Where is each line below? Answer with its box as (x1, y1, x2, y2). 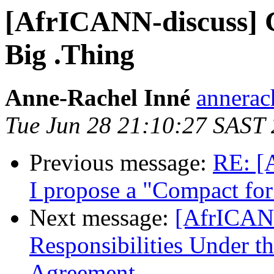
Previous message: (29, 149, 213, 176)
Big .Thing (5, 39, 135, 70)
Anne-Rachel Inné (5, 84, 190, 111)
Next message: (29, 204, 175, 231)
